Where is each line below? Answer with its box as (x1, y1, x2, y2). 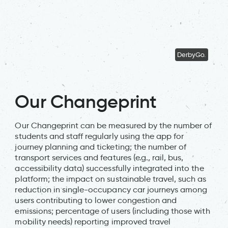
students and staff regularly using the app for (15, 131, 184, 141)
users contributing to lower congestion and (15, 195, 177, 205)
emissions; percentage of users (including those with (15, 206, 210, 216)
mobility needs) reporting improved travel (15, 216, 171, 226)
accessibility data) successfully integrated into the (15, 163, 204, 173)
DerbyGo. (177, 50, 206, 59)
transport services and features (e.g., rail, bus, (15, 152, 184, 162)
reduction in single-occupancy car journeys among (15, 184, 208, 194)
